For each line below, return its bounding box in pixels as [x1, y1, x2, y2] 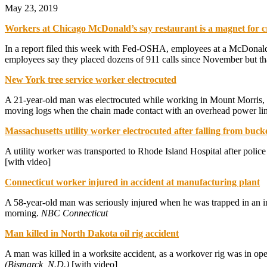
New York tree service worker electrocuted [5, 74, 176, 85]
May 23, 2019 [5, 2, 58, 13]
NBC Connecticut [41, 207, 108, 218]
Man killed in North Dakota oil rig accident [5, 228, 179, 238]
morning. [5, 207, 41, 218]
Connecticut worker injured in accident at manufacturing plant [5, 176, 260, 187]
